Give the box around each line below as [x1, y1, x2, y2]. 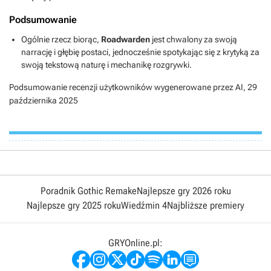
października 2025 [9, 96, 78, 105]
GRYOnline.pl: [108, 237, 163, 249]
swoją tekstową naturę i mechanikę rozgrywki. [21, 60, 192, 70]
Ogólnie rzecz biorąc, [21, 34, 101, 44]
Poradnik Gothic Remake [40, 185, 137, 197]
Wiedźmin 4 [121, 200, 167, 211]
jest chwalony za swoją [150, 34, 237, 44]
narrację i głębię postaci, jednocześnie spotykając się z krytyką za [21, 47, 260, 57]
